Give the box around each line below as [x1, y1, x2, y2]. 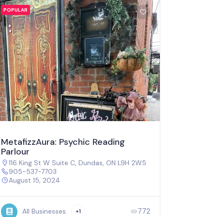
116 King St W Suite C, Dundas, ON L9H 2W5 [9, 158, 146, 167]
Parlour [1, 145, 30, 157]
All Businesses [22, 207, 66, 216]
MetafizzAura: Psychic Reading [1, 136, 125, 148]
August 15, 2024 [9, 175, 60, 185]
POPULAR [3, 6, 28, 13]
